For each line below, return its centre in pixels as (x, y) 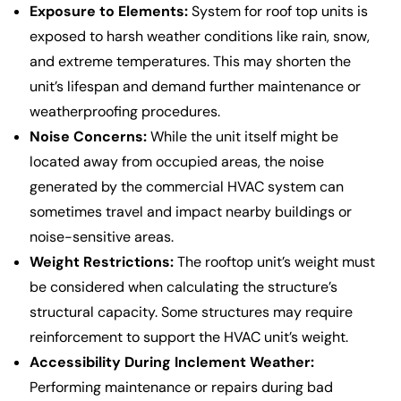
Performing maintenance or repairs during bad (181, 388)
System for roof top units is (278, 12)
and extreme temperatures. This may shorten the (190, 62)
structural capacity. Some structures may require (191, 312)
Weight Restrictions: (103, 262)
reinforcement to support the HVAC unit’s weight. (189, 337)
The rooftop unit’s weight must (276, 262)
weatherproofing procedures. (125, 112)
